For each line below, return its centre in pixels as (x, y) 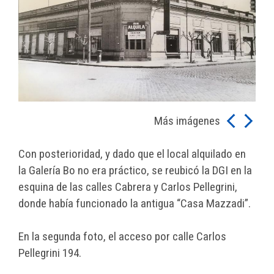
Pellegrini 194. (50, 253)
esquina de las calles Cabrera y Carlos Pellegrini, (128, 187)
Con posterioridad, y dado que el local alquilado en (132, 154)
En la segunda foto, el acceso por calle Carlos (122, 236)
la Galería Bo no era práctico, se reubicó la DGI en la (135, 170)
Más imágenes (188, 121)
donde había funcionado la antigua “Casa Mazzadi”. (135, 203)
